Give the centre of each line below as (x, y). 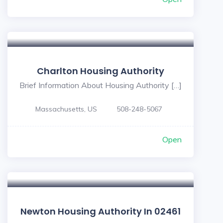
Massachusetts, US (66, 109)
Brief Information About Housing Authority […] (101, 85)
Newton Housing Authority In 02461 (101, 211)
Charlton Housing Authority (101, 71)
